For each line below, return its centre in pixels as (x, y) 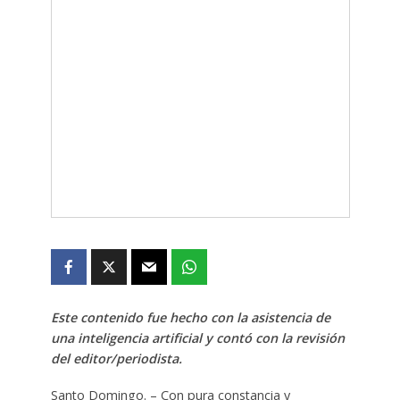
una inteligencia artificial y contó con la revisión (197, 338)
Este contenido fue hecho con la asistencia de (190, 318)
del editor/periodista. (116, 359)
